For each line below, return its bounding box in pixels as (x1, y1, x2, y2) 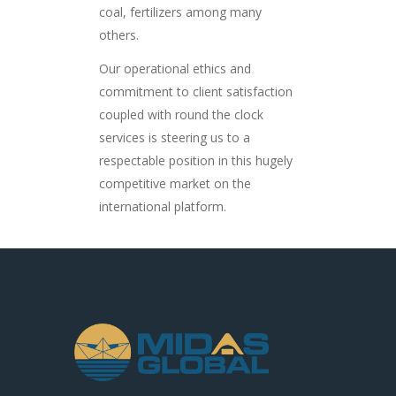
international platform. (99, 198, 226, 216)
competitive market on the (99, 175, 251, 193)
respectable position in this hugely (99, 152, 293, 170)
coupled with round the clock (99, 106, 263, 124)
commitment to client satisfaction (99, 83, 293, 101)
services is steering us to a (99, 129, 250, 147)
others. (99, 26, 139, 43)
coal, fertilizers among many (99, 3, 262, 20)
